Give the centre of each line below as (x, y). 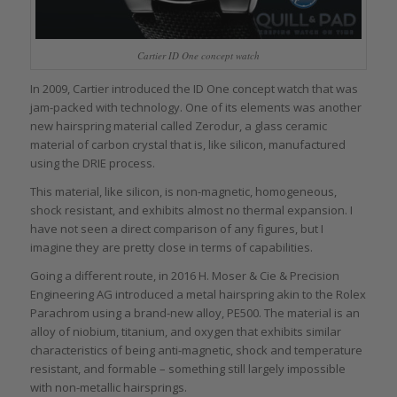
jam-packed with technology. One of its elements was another (195, 107)
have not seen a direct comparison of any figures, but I (176, 228)
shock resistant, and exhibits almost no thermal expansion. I (191, 210)
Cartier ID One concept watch (198, 55)
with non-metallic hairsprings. (108, 387)
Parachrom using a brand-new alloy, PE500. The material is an (195, 312)
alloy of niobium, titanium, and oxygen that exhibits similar (185, 331)
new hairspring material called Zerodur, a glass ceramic (178, 125)
